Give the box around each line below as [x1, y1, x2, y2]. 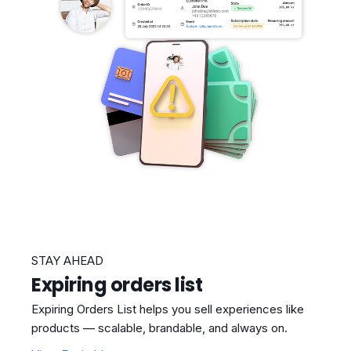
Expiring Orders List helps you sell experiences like [31, 302, 304, 317]
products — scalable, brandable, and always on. [31, 320, 288, 336]
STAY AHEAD [31, 253, 103, 269]
